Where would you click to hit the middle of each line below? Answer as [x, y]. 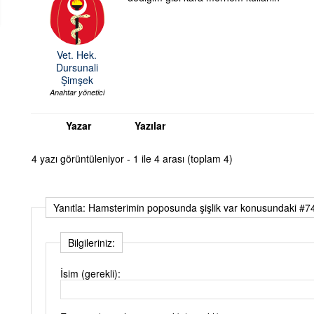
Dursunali [77, 68]
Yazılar [150, 126]
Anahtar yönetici [77, 93]
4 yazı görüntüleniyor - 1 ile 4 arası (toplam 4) [132, 159]
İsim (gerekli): [90, 274]
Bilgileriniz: [91, 243]
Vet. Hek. [77, 55]
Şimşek [77, 80]
